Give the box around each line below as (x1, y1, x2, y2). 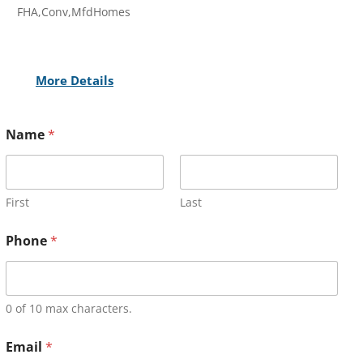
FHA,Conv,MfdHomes (17, 4, 130, 19)
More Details (36, 72, 113, 88)
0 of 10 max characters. (6, 301, 132, 316)
